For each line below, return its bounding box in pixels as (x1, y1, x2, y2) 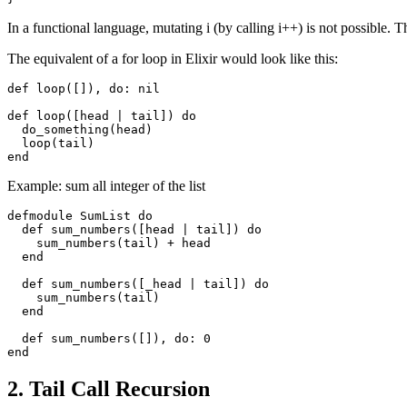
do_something (22, 122, 109, 136)
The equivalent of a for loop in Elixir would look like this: (7, 50, 338, 66)
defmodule (7, 208, 73, 223)
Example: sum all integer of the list (7, 177, 205, 194)
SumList (80, 208, 131, 223)
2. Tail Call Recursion (7, 376, 210, 401)
